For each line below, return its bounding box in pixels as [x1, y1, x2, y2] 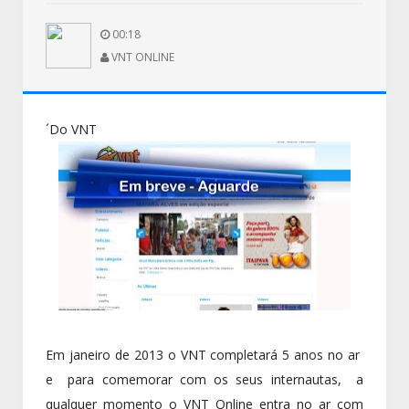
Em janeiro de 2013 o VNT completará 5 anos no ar [46, 346, 363, 363]
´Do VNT [46, 121, 97, 138]
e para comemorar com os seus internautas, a [46, 371, 363, 388]
